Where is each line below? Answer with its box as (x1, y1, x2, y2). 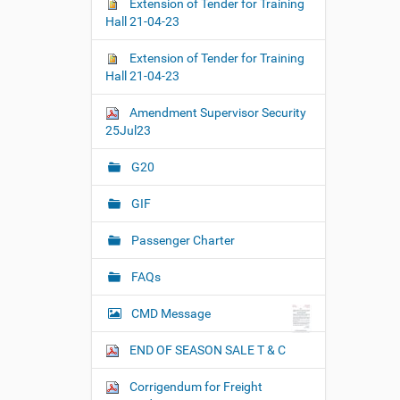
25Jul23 (105, 123, 151, 137)
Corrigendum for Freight (127, 379, 262, 394)
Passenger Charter (129, 233, 235, 247)
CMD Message (131, 306, 211, 321)
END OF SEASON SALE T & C (127, 343, 286, 357)
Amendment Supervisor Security (127, 105, 306, 120)
